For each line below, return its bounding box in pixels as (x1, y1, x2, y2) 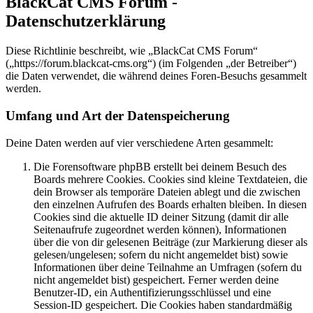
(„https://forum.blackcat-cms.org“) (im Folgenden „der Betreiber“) (6, 57, 296, 70)
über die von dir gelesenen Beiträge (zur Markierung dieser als (34, 235, 307, 248)
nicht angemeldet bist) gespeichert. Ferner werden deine (34, 273, 279, 286)
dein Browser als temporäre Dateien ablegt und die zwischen (34, 185, 300, 198)
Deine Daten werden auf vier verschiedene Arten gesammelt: (6, 136, 273, 149)
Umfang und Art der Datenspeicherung (6, 108, 230, 123)
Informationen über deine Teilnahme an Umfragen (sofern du (34, 261, 302, 273)
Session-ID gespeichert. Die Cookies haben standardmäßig (34, 298, 292, 311)
